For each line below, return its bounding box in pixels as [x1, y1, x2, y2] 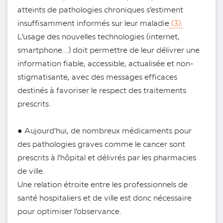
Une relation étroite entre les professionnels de [17, 179, 188, 190]
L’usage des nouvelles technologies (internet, [17, 31, 180, 42]
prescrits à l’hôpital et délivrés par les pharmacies [17, 152, 196, 163]
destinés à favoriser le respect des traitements [17, 85, 186, 96]
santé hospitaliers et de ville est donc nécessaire [17, 192, 192, 203]
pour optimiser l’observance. [17, 206, 121, 217]
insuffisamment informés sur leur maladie [17, 17, 169, 28]
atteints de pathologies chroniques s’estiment [17, 4, 183, 15]
